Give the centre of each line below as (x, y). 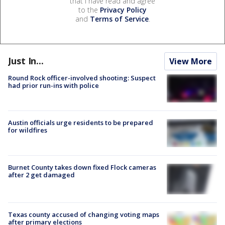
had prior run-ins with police (53, 85)
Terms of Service (119, 19)
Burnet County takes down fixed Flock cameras (82, 167)
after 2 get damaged (41, 175)
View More (191, 61)
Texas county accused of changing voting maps (84, 215)
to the (89, 10)
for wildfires (28, 130)
